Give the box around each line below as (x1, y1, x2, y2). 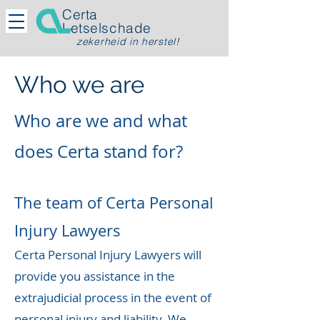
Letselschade (62, 19, 151, 36)
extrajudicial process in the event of (14, 289, 211, 306)
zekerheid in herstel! (76, 35, 180, 48)
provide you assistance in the (14, 268, 175, 284)
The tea (14, 192, 69, 213)
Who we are (14, 71, 144, 99)
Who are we (14, 109, 109, 132)
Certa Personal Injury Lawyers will (14, 246, 201, 263)
